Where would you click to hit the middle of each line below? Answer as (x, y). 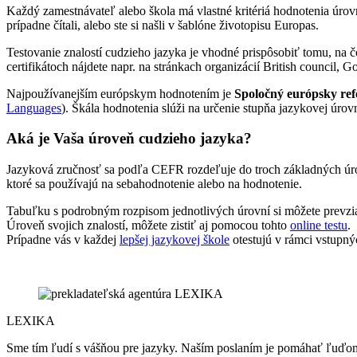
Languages (34, 108)
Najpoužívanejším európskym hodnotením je (120, 93)
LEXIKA (31, 321)
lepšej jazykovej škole (175, 240)
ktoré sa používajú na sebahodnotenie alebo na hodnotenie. (154, 184)
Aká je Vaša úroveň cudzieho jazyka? (129, 139)
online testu (319, 226)
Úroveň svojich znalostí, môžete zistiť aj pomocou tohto (148, 226)
